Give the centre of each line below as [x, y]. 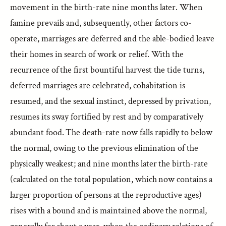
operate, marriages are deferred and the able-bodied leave [112, 39]
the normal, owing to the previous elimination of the [104, 148]
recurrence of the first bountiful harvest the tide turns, [107, 70]
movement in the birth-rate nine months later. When [107, 7]
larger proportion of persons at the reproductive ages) [106, 195]
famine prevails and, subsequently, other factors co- [101, 23]
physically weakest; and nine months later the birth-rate [109, 164]
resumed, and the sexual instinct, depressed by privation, [110, 101]
